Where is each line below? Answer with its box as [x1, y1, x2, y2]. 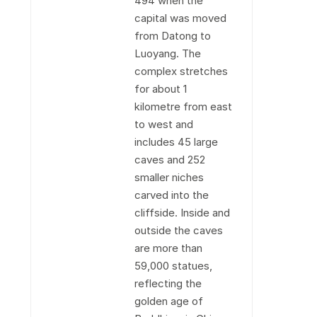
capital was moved [134, 11, 226, 25]
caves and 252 [134, 153, 205, 166]
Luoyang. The [134, 47, 201, 60]
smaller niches [134, 171, 204, 184]
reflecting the [134, 277, 202, 290]
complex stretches [134, 64, 228, 78]
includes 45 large [134, 135, 218, 149]
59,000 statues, [134, 259, 212, 272]
